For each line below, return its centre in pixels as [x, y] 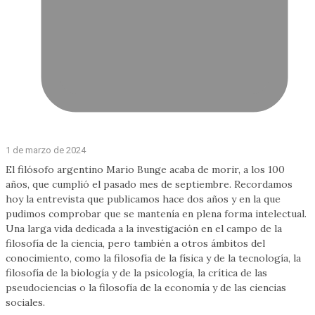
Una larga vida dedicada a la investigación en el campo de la [144, 228]
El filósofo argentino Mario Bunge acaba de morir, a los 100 [145, 169]
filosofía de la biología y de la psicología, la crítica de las [136, 272]
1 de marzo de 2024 [46, 150]
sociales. [25, 302]
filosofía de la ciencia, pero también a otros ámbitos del [135, 243]
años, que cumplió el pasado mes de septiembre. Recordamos [149, 184]
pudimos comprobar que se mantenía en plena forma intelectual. [156, 213]
